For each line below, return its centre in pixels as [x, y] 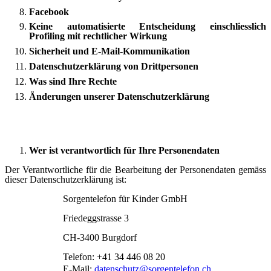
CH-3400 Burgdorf [100, 238]
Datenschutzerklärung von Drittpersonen [114, 67]
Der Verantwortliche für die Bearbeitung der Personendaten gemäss [135, 170]
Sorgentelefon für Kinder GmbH [125, 199]
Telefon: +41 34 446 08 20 [114, 257]
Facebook [49, 11]
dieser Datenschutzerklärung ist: [66, 180]
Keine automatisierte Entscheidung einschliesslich [148, 27]
